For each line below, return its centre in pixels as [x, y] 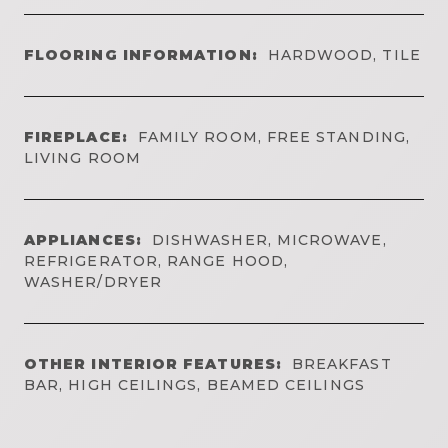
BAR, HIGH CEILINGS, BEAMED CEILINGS [194, 384]
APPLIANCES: [83, 239]
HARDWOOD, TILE [344, 54]
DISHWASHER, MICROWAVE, [269, 239]
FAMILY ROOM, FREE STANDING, [273, 136]
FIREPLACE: [76, 136]
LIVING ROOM [82, 157]
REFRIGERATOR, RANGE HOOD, [156, 260]
